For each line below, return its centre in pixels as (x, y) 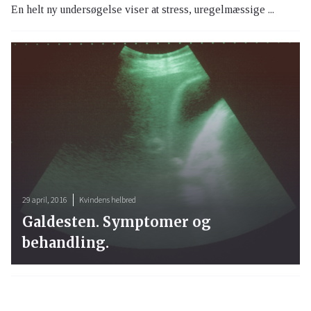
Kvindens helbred (108, 200)
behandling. (66, 243)
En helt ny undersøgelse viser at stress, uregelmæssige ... (143, 10)
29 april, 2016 (45, 200)
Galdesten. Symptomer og (117, 222)
